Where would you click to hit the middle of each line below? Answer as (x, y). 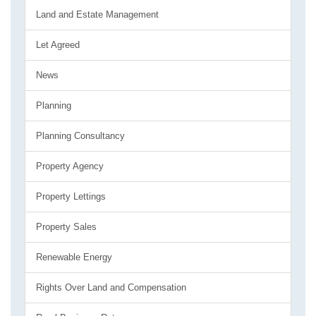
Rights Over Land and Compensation (111, 287)
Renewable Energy (74, 257)
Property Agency (70, 166)
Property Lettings (71, 196)
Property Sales (66, 227)
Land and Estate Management (97, 14)
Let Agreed (58, 45)
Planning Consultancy (80, 136)
